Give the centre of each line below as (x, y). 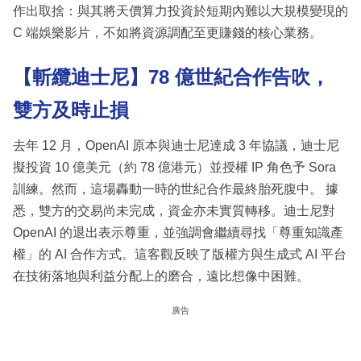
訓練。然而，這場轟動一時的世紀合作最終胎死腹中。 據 (176, 189)
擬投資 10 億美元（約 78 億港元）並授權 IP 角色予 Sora (174, 168)
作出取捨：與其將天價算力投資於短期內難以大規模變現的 (180, 10)
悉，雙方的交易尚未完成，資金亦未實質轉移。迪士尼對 (174, 211)
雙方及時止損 (71, 110)
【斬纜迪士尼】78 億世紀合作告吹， (171, 77)
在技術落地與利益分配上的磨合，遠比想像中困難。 (161, 276)
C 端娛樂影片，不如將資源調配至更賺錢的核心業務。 (168, 32)
